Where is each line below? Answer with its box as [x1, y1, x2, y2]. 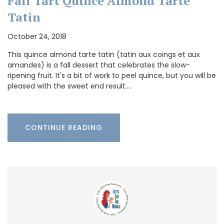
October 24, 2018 [7, 31, 66, 42]
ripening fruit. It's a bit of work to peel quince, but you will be [7, 70, 216, 81]
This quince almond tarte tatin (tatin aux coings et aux [7, 49, 200, 60]
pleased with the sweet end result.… [7, 81, 131, 91]
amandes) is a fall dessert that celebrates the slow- [7, 60, 190, 70]
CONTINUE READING [25, 122, 102, 133]
